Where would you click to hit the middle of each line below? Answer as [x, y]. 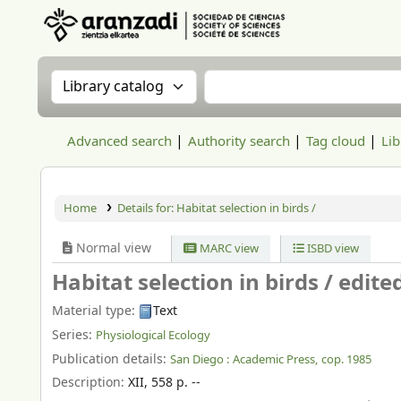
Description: [90, 383]
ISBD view [331, 248]
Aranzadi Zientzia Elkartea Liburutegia [141, 51]
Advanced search [119, 141]
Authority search [239, 141]
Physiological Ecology [153, 335]
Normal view [112, 248]
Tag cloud [336, 141]
